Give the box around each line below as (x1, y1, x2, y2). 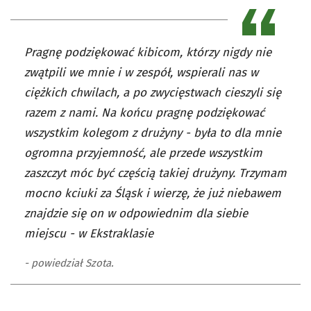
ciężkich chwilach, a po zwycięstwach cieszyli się (24, 85, 281, 100)
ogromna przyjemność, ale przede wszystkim (24, 146, 262, 160)
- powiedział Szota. (24, 257, 114, 269)
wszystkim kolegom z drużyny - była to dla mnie (24, 126, 281, 140)
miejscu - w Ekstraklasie (24, 226, 157, 241)
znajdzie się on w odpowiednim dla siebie (24, 206, 248, 221)
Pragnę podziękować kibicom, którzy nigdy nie (24, 45, 271, 60)
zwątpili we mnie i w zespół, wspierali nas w (24, 65, 258, 80)
